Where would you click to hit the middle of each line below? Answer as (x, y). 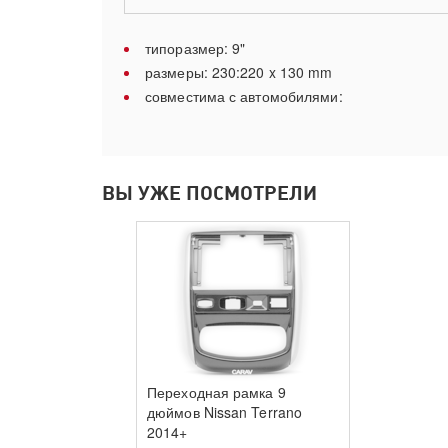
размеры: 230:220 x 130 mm (239, 72)
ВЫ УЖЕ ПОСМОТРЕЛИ (209, 192)
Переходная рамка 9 (216, 392)
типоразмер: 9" (195, 48)
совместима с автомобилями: (244, 96)
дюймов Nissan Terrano (225, 412)
